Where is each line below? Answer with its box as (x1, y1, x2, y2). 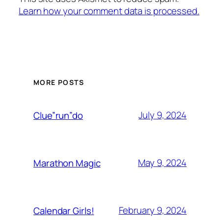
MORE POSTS (33, 77, 84, 87)
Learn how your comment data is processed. (19, 4, 199, 18)
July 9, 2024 (138, 109, 187, 122)
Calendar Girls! (33, 204, 94, 217)
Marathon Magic (33, 156, 101, 169)
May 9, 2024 (138, 156, 187, 169)
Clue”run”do (33, 109, 83, 122)
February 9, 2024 (118, 204, 187, 217)
